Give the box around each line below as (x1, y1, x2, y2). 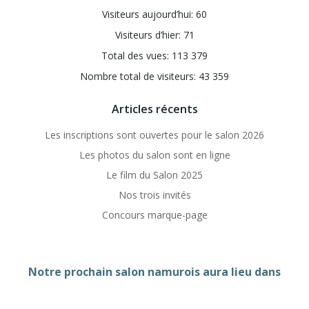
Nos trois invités (118, 188, 191, 201)
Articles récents (111, 101, 198, 117)
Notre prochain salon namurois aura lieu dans (28, 263, 281, 279)
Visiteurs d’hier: (114, 28, 183, 41)
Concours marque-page (101, 208, 208, 221)
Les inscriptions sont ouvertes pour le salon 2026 (45, 128, 264, 141)
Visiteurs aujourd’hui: (102, 7, 196, 21)
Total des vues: (101, 48, 172, 62)
